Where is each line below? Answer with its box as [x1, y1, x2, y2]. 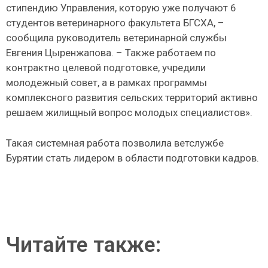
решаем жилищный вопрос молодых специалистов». [6, 106, 252, 119]
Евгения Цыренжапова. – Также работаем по [6, 47, 216, 59]
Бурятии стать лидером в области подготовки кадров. [6, 151, 259, 164]
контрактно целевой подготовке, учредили [6, 62, 206, 74]
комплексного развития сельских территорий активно [6, 92, 258, 104]
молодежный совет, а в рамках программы [6, 77, 207, 89]
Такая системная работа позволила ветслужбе [6, 136, 224, 149]
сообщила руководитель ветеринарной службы [6, 32, 227, 44]
